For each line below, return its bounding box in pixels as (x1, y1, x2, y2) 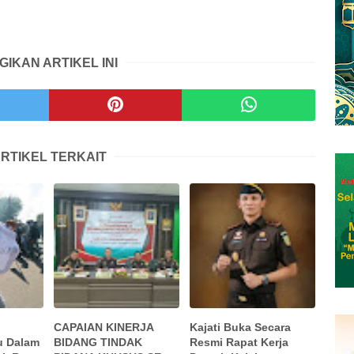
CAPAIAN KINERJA (54, 321, 154, 334)
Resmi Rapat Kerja (190, 336, 289, 349)
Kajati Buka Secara (190, 321, 292, 334)
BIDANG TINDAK (54, 336, 143, 349)
